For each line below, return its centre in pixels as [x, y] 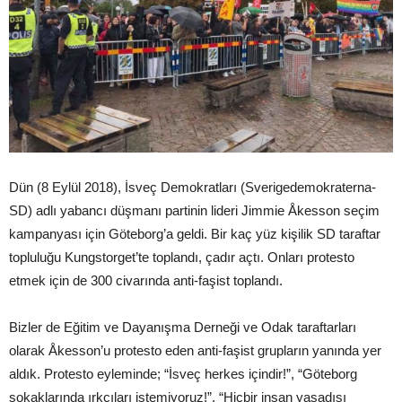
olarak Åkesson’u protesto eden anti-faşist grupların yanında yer [195, 350]
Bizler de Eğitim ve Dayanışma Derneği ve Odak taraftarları [183, 327]
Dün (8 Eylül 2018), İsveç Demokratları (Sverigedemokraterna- [192, 187]
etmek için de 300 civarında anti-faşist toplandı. [146, 280]
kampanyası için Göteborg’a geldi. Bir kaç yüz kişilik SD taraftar [195, 234]
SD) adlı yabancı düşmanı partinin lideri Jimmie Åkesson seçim [194, 210]
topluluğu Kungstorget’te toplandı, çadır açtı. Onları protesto [182, 257]
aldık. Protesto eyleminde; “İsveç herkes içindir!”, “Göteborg [183, 374]
